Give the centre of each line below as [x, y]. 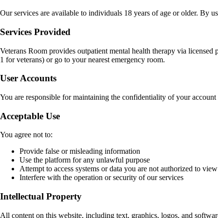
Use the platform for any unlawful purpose [85, 160]
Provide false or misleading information [80, 151]
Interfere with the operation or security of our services [101, 178]
